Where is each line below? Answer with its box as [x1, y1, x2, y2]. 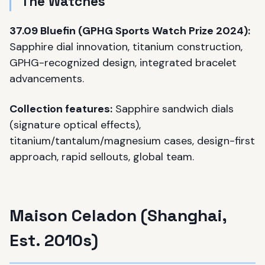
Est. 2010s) [9, 230, 102, 251]
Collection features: [9, 102, 112, 116]
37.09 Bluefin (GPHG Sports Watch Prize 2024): [9, 24, 250, 38]
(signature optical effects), [9, 118, 141, 132]
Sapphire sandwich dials [112, 102, 234, 116]
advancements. [9, 72, 84, 86]
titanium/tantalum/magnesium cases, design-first [9, 134, 255, 148]
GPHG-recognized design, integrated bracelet [9, 56, 237, 70]
